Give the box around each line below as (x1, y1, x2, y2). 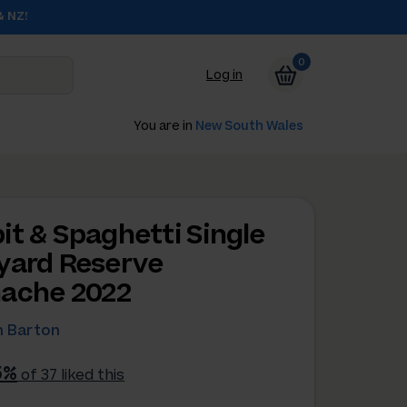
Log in (206, 67, 243, 84)
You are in (134, 117, 195, 134)
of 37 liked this (17, 366, 125, 384)
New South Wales (195, 117, 303, 134)
